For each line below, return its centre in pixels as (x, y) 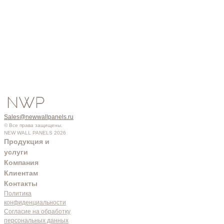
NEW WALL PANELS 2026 (35, 133)
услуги (16, 152)
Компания (21, 163)
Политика (18, 194)
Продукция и (27, 142)
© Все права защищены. (33, 125)
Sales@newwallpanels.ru (39, 117)
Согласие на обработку (37, 212)
